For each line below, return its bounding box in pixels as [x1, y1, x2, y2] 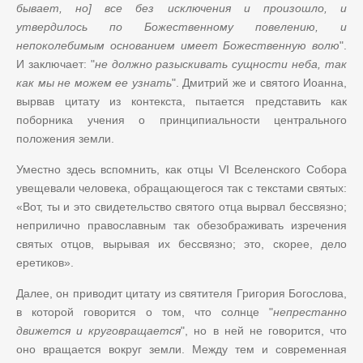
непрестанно [273, 305, 347, 318]
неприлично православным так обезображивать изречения [16, 218, 347, 232]
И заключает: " [16, 57, 95, 70]
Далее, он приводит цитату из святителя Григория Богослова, [16, 286, 347, 300]
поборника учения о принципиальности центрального [16, 113, 347, 126]
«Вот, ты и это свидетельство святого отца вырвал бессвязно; [16, 199, 347, 213]
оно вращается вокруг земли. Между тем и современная [16, 342, 347, 356]
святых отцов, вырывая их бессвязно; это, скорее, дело [16, 237, 347, 250]
